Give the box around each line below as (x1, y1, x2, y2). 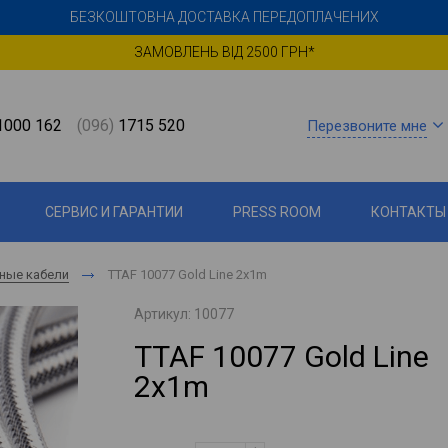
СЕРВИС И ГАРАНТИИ (45, 204, 183, 220)
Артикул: (134, 306, 195, 322)
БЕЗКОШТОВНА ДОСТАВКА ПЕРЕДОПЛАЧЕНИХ (69, 9, 379, 25)
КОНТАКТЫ (371, 204, 446, 220)
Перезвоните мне (307, 116, 427, 135)
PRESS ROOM (233, 204, 321, 220)
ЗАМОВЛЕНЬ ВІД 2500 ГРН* (133, 44, 315, 60)
